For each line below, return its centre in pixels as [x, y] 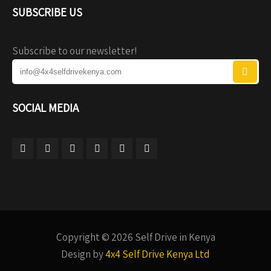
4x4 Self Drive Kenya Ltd [158, 254]
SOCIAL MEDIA [45, 108]
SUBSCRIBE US [47, 12]
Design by [83, 254]
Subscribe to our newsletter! [75, 51]
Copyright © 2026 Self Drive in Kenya [135, 237]
